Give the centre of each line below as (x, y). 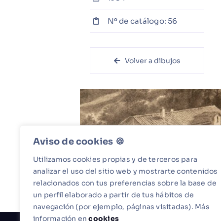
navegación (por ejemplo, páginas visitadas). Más (121, 207)
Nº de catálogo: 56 (142, 21)
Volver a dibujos (152, 61)
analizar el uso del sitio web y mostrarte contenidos (126, 171)
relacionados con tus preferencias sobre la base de (125, 183)
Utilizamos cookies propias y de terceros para (115, 159)
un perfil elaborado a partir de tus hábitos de (114, 195)
